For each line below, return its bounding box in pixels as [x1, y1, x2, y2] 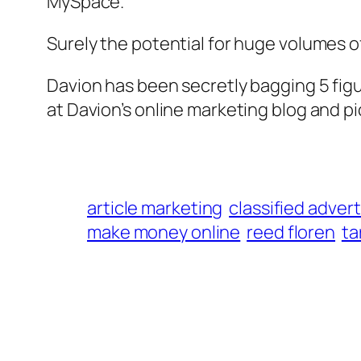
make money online [87, 220, 241, 245]
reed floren [247, 220, 336, 245]
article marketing [87, 196, 223, 221]
